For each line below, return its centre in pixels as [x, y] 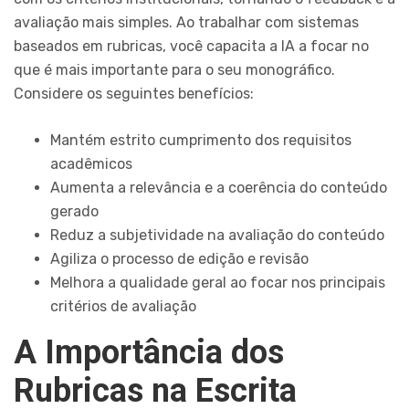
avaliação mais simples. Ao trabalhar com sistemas [186, 23]
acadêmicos [91, 164]
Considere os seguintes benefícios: [134, 94]
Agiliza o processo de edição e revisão [179, 259]
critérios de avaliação [123, 307]
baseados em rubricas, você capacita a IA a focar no [191, 47]
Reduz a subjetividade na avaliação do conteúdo [217, 236]
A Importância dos [149, 353]
